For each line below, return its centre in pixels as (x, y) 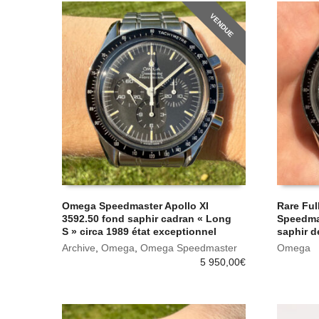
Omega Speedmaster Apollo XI (135, 205)
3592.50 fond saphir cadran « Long (147, 218)
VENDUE (222, 25)
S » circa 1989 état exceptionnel (139, 231)
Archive (79, 247)
